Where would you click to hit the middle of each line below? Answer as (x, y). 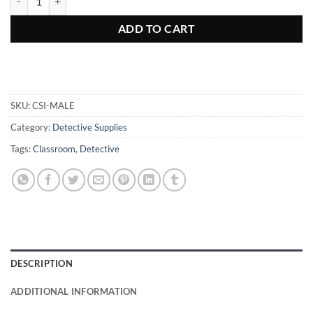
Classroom (54, 149)
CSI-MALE (53, 106)
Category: (31, 128)
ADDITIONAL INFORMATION (74, 292)
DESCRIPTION (42, 264)
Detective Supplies (90, 128)
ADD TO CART (156, 28)
